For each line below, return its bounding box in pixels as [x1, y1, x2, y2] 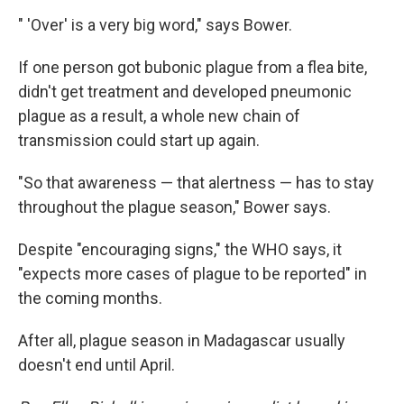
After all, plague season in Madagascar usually [18, 331, 345, 351]
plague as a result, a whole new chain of [18, 106, 300, 126]
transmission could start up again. [18, 131, 260, 151]
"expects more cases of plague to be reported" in [18, 264, 367, 284]
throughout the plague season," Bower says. [18, 197, 331, 217]
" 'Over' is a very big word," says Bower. [18, 15, 292, 35]
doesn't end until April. [18, 355, 175, 375]
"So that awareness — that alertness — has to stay [18, 173, 374, 193]
